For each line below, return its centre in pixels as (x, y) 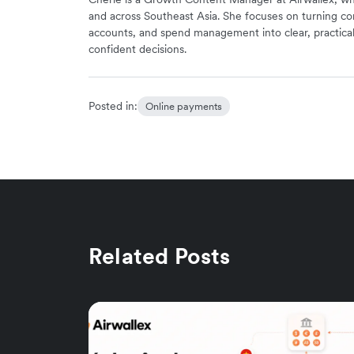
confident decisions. (137, 49)
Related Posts (160, 256)
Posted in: (113, 105)
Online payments (184, 106)
